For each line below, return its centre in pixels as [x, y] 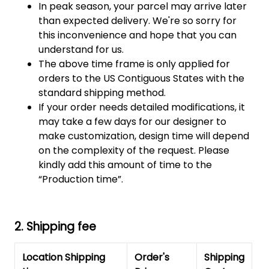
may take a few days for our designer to [132, 121]
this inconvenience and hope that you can [138, 35]
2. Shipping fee [55, 226]
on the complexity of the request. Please [134, 150]
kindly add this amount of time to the [125, 165]
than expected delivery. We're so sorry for [138, 20]
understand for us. [81, 49]
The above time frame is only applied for [134, 64]
